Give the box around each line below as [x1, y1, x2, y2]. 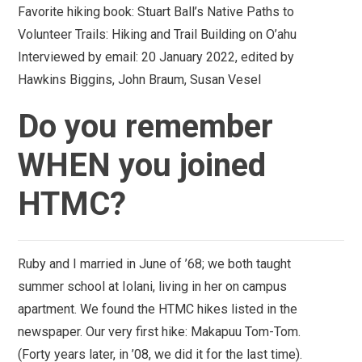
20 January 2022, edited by [141, 48, 295, 65]
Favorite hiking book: [18, 3, 135, 19]
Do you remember [18, 107, 274, 145]
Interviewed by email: [18, 48, 139, 65]
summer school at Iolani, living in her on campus [18, 278, 288, 294]
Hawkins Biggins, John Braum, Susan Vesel [18, 71, 265, 87]
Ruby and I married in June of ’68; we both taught [18, 255, 292, 271]
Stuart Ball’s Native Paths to [137, 3, 295, 19]
